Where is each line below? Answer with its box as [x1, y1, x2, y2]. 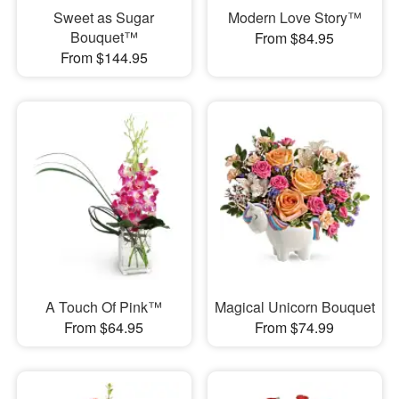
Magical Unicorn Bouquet [214, 297, 375, 318]
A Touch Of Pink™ [45, 297, 163, 318]
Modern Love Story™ [227, 6, 362, 28]
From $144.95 [60, 46, 148, 68]
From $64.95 [64, 317, 144, 338]
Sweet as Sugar [53, 6, 155, 28]
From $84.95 [255, 27, 335, 48]
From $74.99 [255, 317, 335, 338]
